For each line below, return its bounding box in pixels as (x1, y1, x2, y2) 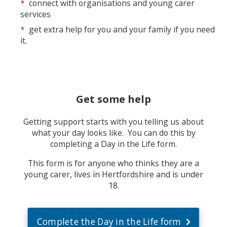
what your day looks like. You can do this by (31, 127, 196, 139)
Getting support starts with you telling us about (23, 116, 204, 128)
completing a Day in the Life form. (50, 138, 177, 150)
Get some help (76, 91, 151, 106)
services (20, 9, 51, 20)
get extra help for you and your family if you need (28, 23, 215, 35)
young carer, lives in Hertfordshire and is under (24, 168, 203, 180)
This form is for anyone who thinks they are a (28, 157, 199, 169)
